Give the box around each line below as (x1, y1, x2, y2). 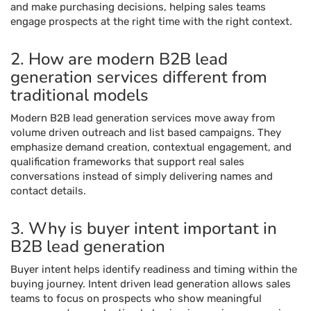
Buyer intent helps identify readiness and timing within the (10, 263, 297, 276)
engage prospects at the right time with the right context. (10, 15, 292, 28)
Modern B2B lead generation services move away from (10, 112, 275, 124)
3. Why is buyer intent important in (10, 217, 277, 239)
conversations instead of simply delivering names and (10, 170, 273, 183)
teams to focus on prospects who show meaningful (10, 292, 262, 305)
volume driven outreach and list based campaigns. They (10, 126, 281, 139)
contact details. (10, 185, 86, 197)
